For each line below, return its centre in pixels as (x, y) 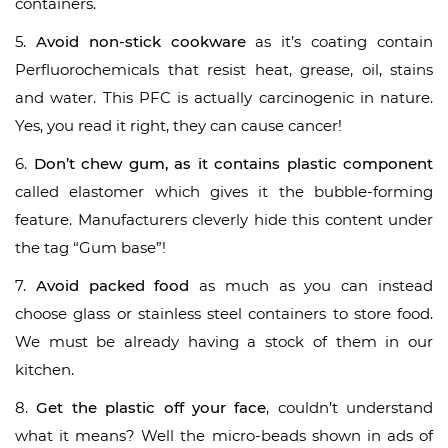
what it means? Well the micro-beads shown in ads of (224, 436)
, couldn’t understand (349, 408)
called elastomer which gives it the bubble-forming (224, 192)
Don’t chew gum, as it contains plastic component (233, 164)
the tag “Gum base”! (90, 248)
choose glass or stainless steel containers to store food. (224, 314)
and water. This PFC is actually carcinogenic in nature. (224, 98)
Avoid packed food (112, 286)
